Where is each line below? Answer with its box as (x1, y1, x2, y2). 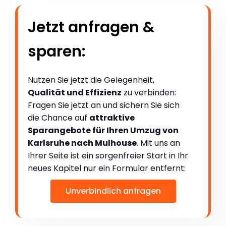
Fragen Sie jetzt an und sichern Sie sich (28, 99, 180, 111)
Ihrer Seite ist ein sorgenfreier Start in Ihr (28, 149, 188, 161)
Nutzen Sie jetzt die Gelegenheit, (28, 74, 154, 86)
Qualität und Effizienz (28, 86, 122, 98)
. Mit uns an (137, 137, 180, 149)
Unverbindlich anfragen (65, 185, 161, 197)
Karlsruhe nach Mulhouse (28, 137, 137, 149)
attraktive (89, 111, 135, 124)
